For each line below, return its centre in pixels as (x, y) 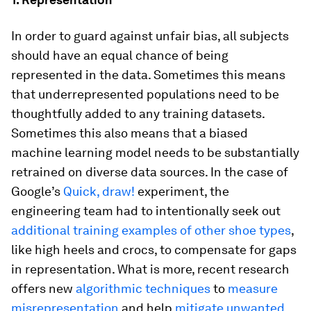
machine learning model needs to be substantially (155, 152)
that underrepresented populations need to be (145, 94)
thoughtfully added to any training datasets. (138, 114)
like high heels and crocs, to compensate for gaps (154, 250)
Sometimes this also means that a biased (129, 133)
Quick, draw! (99, 191)
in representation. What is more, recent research (150, 269)
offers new (43, 288)
